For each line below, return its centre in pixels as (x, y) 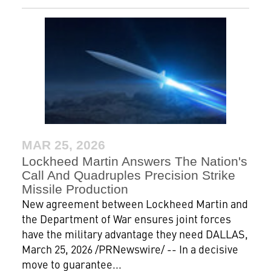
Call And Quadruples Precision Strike (128, 175)
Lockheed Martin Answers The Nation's (134, 161)
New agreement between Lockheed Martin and (135, 203)
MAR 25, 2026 (63, 145)
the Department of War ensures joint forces (126, 218)
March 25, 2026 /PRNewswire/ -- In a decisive (130, 249)
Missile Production (75, 189)
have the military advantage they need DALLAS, (135, 233)
